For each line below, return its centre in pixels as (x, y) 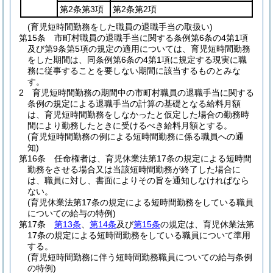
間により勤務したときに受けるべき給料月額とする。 (130, 126)
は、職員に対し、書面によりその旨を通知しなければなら (138, 180)
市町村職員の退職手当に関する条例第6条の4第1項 (151, 38)
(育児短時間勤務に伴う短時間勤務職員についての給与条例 (140, 257)
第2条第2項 (135, 9)
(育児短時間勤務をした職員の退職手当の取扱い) (120, 27)
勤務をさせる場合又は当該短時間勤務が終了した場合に (134, 169)
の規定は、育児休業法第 (207, 224)
